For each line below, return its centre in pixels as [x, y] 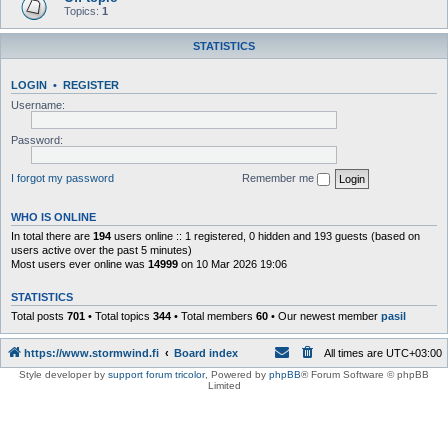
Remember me [279, 177]
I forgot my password [62, 177]
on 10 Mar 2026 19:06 [232, 263]
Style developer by [63, 374]
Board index [206, 353]
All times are [355, 353]
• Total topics [119, 315]
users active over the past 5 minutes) [101, 249]
